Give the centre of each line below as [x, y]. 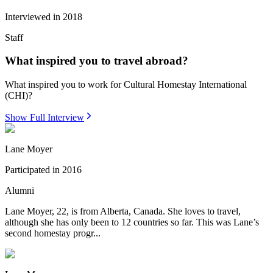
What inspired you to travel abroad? [97, 61]
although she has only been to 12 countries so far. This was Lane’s [132, 222]
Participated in [32, 169]
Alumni [19, 190]
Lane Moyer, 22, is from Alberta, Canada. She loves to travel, [123, 211]
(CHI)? [19, 95]
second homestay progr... [53, 233]
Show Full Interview [44, 117]
